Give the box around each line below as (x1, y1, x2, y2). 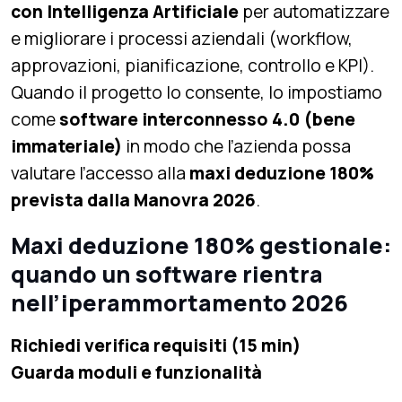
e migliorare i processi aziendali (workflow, (11, 26, 353, 50)
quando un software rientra (11, 258, 323, 290)
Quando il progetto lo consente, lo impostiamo (11, 80, 382, 104)
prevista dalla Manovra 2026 (11, 188, 256, 212)
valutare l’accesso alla (11, 161, 189, 185)
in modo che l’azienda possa (122, 134, 351, 158)
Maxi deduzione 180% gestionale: (11, 229, 391, 261)
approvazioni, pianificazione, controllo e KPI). (11, 53, 374, 77)
